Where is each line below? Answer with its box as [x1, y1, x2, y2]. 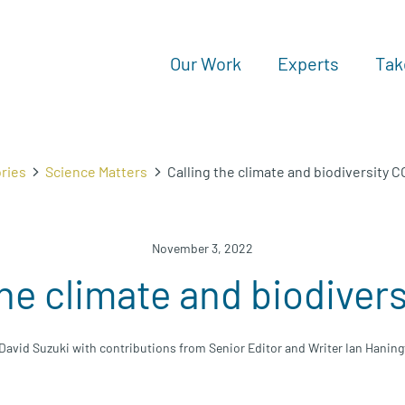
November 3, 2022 [152, 240, 253, 256]
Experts [278, 52, 339, 74]
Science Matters [45, 163, 148, 180]
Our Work [170, 52, 241, 74]
